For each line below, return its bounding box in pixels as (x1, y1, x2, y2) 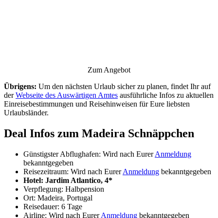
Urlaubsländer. (4, 108, 49, 117)
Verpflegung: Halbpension (23, 184, 104, 193)
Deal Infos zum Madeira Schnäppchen (4, 127, 194, 140)
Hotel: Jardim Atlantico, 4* (23, 176, 112, 184)
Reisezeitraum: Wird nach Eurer (23, 167, 123, 176)
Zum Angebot (88, 65, 130, 74)
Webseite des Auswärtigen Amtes (16, 91, 118, 99)
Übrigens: (4, 82, 36, 91)
